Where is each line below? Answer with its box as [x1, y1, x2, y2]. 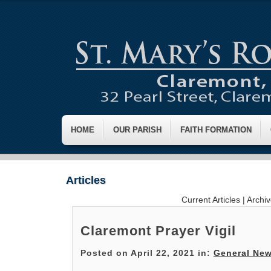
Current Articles [181, 195, 241, 205]
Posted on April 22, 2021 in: [80, 248, 214, 258]
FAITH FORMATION [180, 125, 252, 134]
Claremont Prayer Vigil [80, 223, 236, 239]
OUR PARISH [113, 125, 162, 134]
